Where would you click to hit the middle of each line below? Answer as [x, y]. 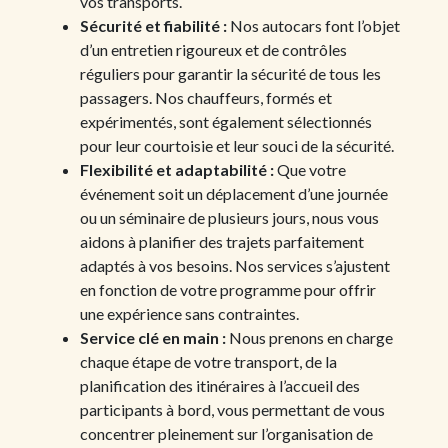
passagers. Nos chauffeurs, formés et [206, 97]
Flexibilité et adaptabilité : [177, 169]
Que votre [310, 169]
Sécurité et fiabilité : [153, 25]
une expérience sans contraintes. [189, 313]
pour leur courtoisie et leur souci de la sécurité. [237, 145]
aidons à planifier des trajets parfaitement [222, 241]
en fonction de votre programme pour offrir [228, 289]
